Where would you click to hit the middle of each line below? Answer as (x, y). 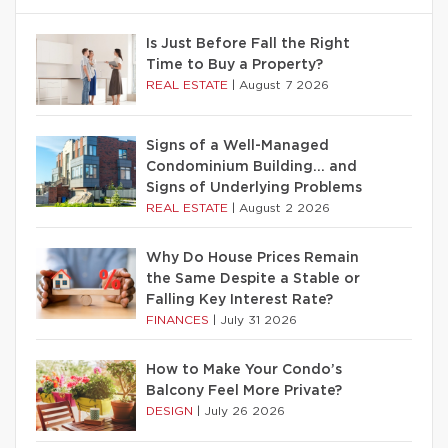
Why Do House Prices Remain (252, 257)
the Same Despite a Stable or (253, 278)
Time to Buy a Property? (234, 64)
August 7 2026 (284, 84)
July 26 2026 (244, 410)
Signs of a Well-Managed (237, 145)
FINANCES (179, 319)
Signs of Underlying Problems (254, 187)
